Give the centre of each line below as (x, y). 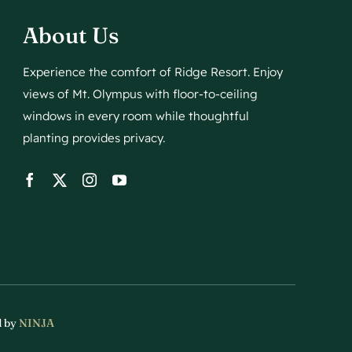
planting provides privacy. (94, 138)
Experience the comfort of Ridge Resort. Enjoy (153, 72)
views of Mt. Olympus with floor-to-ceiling (141, 94)
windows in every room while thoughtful (136, 116)
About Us (71, 36)
